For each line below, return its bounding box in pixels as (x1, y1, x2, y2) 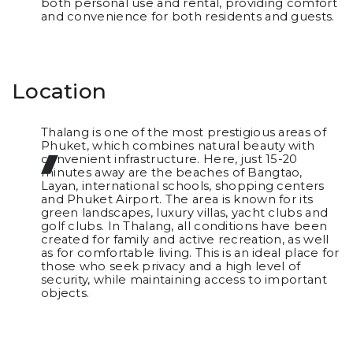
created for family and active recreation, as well (40, 232, 329, 247)
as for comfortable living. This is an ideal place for (40, 246, 340, 261)
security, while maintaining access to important (40, 273, 327, 288)
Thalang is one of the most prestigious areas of (40, 125, 326, 140)
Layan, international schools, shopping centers (40, 179, 325, 194)
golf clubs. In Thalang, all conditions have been (40, 219, 328, 234)
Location (12, 77, 107, 104)
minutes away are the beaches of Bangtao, (40, 165, 303, 180)
